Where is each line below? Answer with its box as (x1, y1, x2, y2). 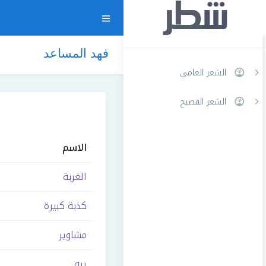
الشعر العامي (180, 64, 226, 81)
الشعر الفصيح (180, 93, 226, 110)
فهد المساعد (43, 45, 109, 62)
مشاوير (59, 226, 87, 244)
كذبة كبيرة (44, 197, 87, 215)
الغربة (63, 167, 87, 186)
